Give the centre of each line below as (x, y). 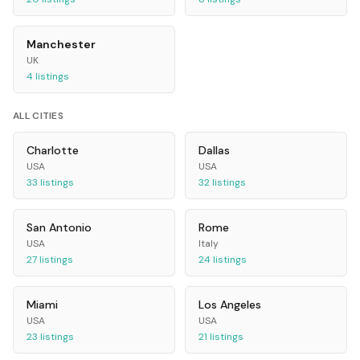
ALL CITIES (38, 116)
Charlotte (53, 151)
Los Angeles (230, 305)
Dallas (214, 151)
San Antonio (59, 228)
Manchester (61, 45)
